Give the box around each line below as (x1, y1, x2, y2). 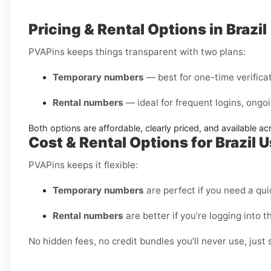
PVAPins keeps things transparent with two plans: (28, 46, 246, 58)
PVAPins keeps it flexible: (28, 159, 138, 171)
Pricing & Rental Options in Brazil (28, 21, 267, 39)
